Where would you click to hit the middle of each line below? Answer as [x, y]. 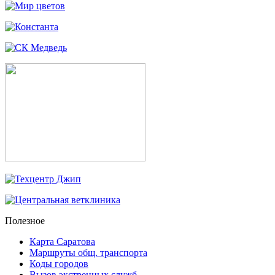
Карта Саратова [62, 242]
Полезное [25, 221]
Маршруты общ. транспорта [88, 253]
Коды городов [59, 264]
